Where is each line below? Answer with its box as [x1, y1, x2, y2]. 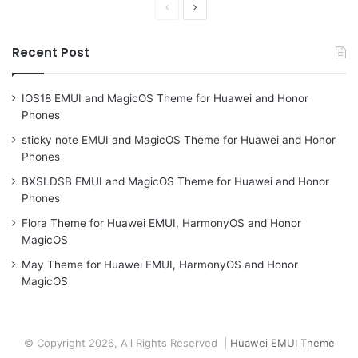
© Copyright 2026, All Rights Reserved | [23, 336, 230, 350]
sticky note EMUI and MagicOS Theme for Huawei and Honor [22, 133, 336, 147]
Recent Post [12, 44, 89, 62]
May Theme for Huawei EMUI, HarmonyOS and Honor [22, 258, 298, 272]
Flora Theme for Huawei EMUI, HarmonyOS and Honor [22, 217, 301, 230]
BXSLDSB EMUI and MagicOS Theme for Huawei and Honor [22, 175, 329, 189]
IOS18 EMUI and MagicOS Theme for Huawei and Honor [22, 92, 308, 105]
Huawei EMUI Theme [229, 336, 335, 350]
